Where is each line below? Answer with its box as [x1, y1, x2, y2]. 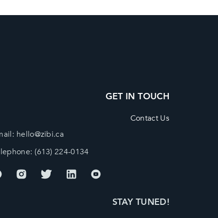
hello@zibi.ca [16, 128, 64, 140]
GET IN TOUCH [105, 90, 169, 103]
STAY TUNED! [112, 196, 169, 208]
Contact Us [130, 112, 169, 124]
